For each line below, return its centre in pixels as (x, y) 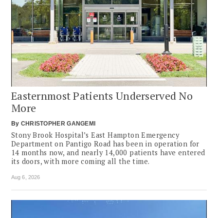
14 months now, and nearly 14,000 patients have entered (108, 153)
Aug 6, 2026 (26, 177)
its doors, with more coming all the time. (81, 162)
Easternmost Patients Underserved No (102, 96)
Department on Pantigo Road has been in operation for (105, 144)
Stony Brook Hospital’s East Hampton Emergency (95, 135)
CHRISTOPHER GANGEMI (58, 124)
